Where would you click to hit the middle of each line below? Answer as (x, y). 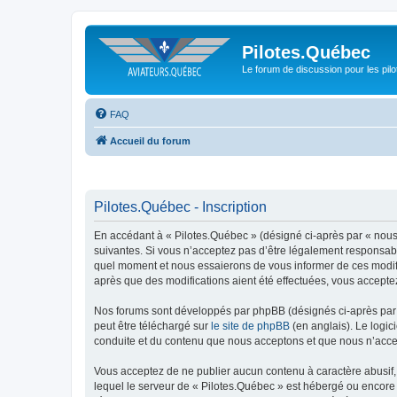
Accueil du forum (150, 140)
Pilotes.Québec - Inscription (180, 207)
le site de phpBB (250, 326)
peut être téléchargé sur (152, 326)
